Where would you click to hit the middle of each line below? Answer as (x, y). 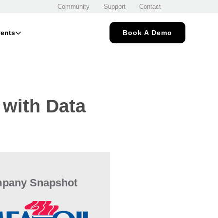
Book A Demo (147, 32)
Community (73, 7)
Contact (150, 7)
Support (114, 7)
